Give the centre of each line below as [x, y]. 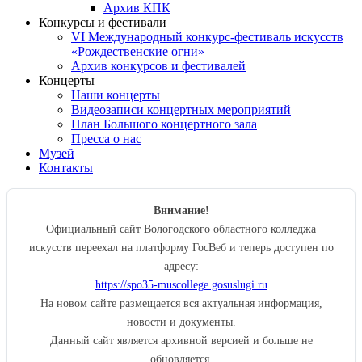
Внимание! [181, 210]
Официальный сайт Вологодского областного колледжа [181, 229]
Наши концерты [116, 95]
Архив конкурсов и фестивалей [158, 66]
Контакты [66, 168]
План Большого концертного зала [164, 124]
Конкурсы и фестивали [103, 23]
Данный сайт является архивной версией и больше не [181, 341]
